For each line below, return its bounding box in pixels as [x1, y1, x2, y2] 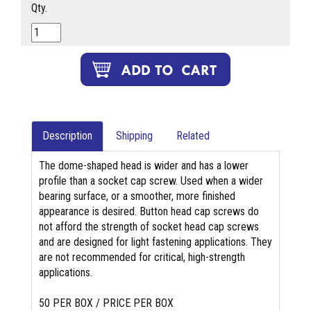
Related [176, 129, 210, 143]
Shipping [116, 129, 153, 143]
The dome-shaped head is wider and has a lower [39, 159, 249, 173]
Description [42, 129, 92, 143]
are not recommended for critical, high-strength [39, 251, 245, 264]
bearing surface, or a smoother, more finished [39, 190, 235, 203]
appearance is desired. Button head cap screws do [39, 205, 259, 219]
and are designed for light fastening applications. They [39, 235, 272, 249]
